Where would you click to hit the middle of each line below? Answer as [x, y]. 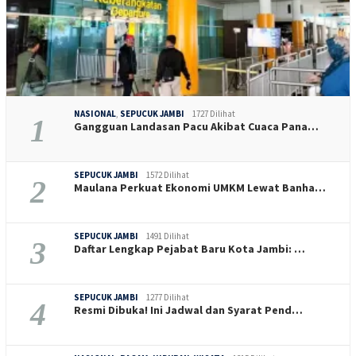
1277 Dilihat [168, 297]
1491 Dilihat [168, 236]
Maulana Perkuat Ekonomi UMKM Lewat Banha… [200, 187]
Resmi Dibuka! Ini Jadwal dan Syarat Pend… [188, 310]
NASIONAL [95, 113]
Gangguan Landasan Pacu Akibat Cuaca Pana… [196, 126]
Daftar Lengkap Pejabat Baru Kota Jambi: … [190, 248]
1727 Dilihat [214, 113]
